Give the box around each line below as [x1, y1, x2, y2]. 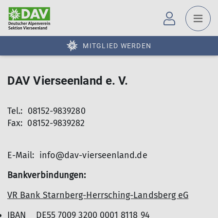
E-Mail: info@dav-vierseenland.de [7, 150, 147, 161]
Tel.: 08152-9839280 [7, 106, 86, 116]
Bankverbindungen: [7, 170, 89, 181]
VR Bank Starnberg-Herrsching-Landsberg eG [7, 190, 189, 200]
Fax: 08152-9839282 [7, 118, 85, 128]
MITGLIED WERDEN [83, 42, 151, 50]
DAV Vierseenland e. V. [7, 74, 128, 88]
